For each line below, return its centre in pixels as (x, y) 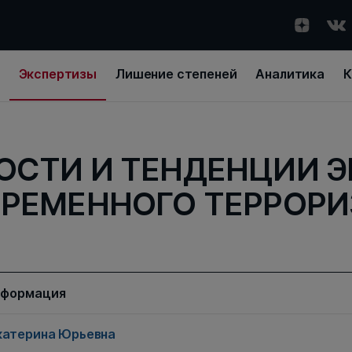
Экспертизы (57, 74)
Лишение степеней (176, 74)
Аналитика (290, 74)
